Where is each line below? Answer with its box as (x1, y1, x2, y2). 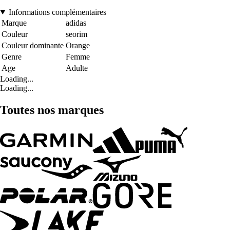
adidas (66, 18, 86, 27)
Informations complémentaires (8, 7, 106, 16)
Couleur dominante (2, 41, 64, 50)
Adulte (66, 63, 88, 72)
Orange (66, 41, 90, 50)
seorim (66, 29, 87, 39)
